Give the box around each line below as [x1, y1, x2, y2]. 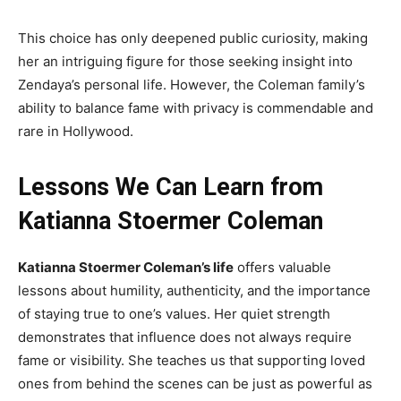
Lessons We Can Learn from [18, 173, 323, 202]
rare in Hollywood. [18, 123, 133, 141]
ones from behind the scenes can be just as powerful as [18, 375, 372, 393]
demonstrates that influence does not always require [18, 328, 352, 346]
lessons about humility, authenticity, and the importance [18, 282, 371, 300]
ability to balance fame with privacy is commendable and [18, 99, 373, 117]
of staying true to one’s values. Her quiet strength [18, 305, 330, 323]
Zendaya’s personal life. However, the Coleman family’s [18, 76, 365, 94]
